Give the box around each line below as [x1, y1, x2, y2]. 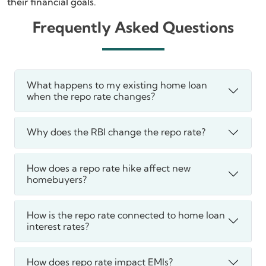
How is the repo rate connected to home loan [27, 208, 225, 221]
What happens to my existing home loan [27, 78, 207, 91]
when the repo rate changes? [27, 90, 155, 102]
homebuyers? [27, 173, 87, 185]
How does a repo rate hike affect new [27, 161, 191, 174]
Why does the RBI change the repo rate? [27, 126, 205, 138]
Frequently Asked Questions [32, 17, 234, 36]
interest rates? [27, 220, 89, 232]
